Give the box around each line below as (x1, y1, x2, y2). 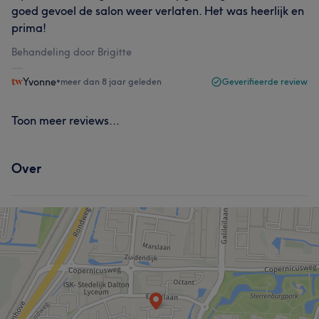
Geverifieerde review (222, 75, 308, 87)
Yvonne (23, 75, 56, 88)
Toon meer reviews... (11, 113, 120, 127)
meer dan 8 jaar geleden (61, 75, 162, 87)
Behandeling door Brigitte (11, 45, 132, 58)
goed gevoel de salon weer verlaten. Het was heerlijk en (11, 3, 304, 18)
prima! (11, 20, 46, 35)
